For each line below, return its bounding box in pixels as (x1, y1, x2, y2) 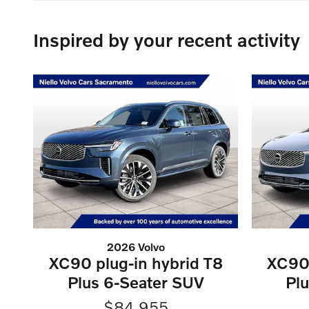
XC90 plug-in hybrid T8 (48, 253, 223, 273)
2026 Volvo (106, 240, 165, 254)
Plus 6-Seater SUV (67, 272, 204, 292)
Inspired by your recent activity (33, 28, 300, 50)
